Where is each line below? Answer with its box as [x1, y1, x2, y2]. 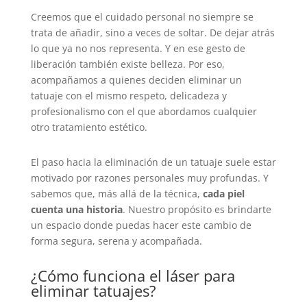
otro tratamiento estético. [30, 120, 147, 134]
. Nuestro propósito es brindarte [122, 202, 271, 216]
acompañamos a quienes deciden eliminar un [30, 73, 242, 86]
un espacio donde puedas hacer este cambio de [30, 218, 251, 232]
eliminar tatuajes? [30, 280, 156, 301]
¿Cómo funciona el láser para [30, 265, 235, 286]
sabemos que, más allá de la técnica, [30, 186, 203, 200]
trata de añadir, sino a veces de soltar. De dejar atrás [30, 25, 275, 39]
